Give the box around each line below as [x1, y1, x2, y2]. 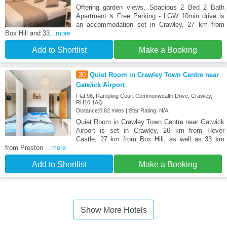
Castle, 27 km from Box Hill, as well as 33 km [75, 135, 224, 143]
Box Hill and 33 [5, 29, 50, 37]
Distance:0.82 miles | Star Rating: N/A [75, 107, 168, 113]
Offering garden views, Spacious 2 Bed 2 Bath [75, 3, 224, 11]
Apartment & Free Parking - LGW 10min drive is [75, 12, 224, 20]
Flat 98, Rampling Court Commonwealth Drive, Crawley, [75, 92, 212, 99]
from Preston [5, 143, 45, 152]
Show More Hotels [80, 205, 147, 214]
